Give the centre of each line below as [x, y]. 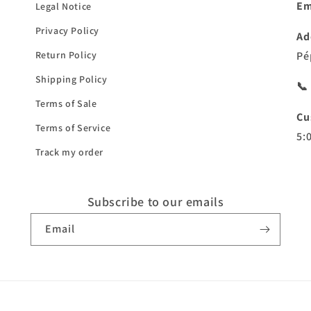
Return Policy [66, 55]
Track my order [69, 152]
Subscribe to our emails [155, 202]
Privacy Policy [67, 31]
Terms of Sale [66, 103]
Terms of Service [73, 128]
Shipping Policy [71, 79]
